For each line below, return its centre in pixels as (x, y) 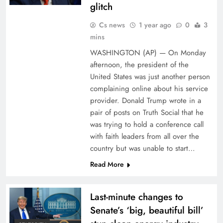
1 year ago (155, 25)
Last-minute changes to (136, 197)
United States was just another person (150, 77)
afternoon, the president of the (139, 65)
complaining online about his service (149, 89)
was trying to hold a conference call (147, 124)
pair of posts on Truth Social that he (147, 112)
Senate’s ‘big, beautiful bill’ (147, 210)
